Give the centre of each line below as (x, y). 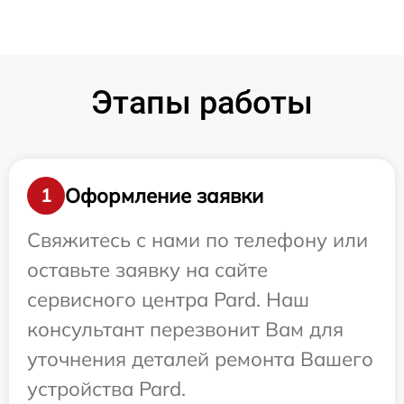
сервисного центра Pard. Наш (168, 300)
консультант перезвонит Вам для (185, 330)
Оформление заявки (164, 195)
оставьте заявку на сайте (147, 270)
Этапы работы (202, 103)
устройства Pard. (106, 389)
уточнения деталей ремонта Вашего (200, 359)
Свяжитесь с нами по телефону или (197, 240)
